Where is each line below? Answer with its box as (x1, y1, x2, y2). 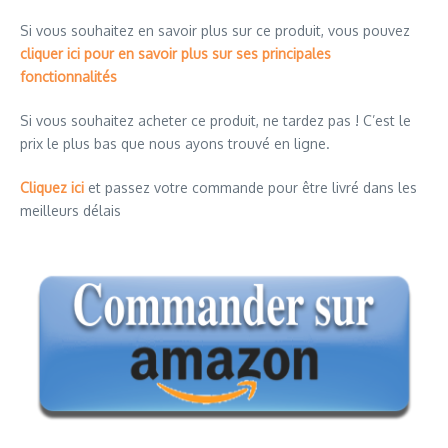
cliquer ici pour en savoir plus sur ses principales (20, 44, 331, 62)
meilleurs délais (20, 201, 121, 219)
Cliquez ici (20, 178, 84, 196)
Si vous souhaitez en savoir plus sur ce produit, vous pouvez (20, 21, 410, 39)
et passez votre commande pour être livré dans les (84, 178, 417, 196)
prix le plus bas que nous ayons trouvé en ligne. (20, 134, 330, 152)
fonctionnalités (20, 67, 117, 85)
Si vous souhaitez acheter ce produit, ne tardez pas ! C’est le (20, 111, 411, 129)
